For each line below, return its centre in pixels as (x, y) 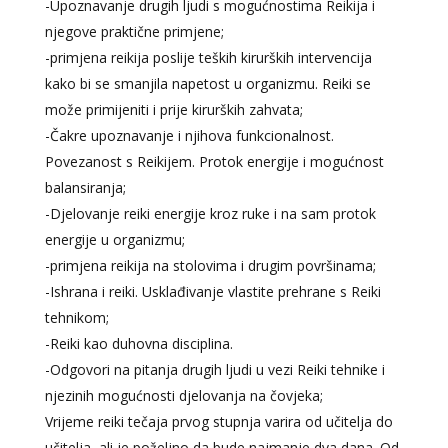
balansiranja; (85, 188)
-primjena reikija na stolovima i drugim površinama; (210, 266)
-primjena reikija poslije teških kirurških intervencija (208, 58)
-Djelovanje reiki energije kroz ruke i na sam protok (210, 214)
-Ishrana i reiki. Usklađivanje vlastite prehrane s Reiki (212, 292)
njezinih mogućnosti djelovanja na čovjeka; (183, 396)
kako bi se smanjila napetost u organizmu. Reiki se (207, 84)
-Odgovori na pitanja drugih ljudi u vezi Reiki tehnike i (214, 370)
